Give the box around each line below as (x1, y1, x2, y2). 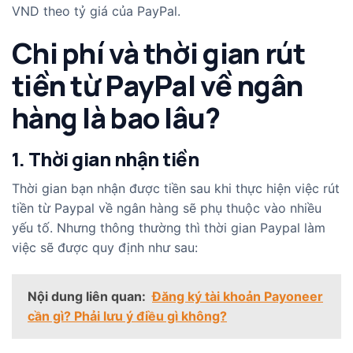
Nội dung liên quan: (28, 288, 146, 305)
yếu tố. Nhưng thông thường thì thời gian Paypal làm (12, 220, 325, 236)
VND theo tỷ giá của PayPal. (12, 2, 180, 19)
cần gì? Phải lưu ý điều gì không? (28, 308, 227, 325)
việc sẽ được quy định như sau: (12, 240, 198, 256)
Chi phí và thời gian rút (12, 34, 306, 73)
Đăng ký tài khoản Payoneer (152, 288, 323, 305)
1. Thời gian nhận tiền (12, 146, 199, 173)
